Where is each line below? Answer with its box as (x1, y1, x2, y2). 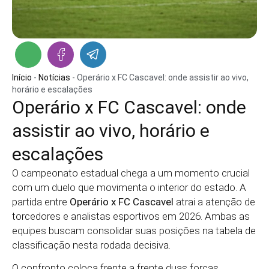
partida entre (12, 196, 70, 208)
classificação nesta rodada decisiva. (12, 239, 171, 251)
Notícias (38, 73, 70, 82)
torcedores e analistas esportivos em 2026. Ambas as (12, 210, 250, 222)
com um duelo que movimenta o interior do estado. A (12, 181, 246, 193)
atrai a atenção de (174, 196, 255, 208)
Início (12, 73, 32, 82)
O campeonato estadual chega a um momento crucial (12, 167, 250, 179)
